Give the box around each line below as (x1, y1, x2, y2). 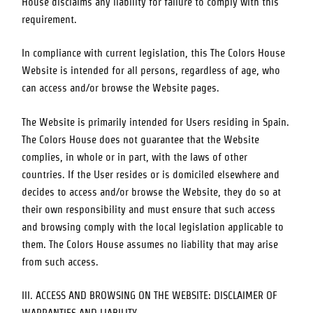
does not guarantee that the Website (96, 133, 260, 145)
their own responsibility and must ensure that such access (22, 203, 276, 215)
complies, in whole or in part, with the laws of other (22, 151, 248, 163)
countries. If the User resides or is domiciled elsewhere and (22, 168, 280, 180)
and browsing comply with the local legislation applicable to (22, 221, 284, 233)
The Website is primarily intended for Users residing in (22, 116, 263, 128)
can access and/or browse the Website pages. (22, 82, 220, 94)
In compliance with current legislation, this (22, 48, 211, 59)
